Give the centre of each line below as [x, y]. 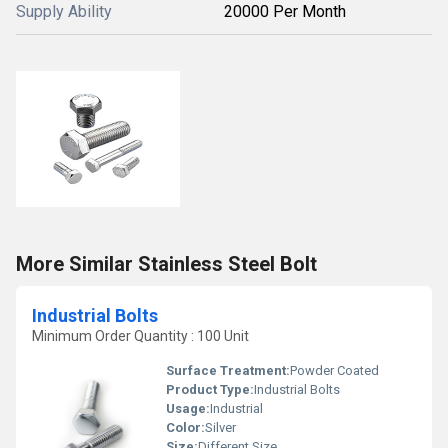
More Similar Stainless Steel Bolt [166, 264]
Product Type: [210, 389]
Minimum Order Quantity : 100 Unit [140, 336]
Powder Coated [334, 370]
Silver [220, 427]
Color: [185, 427]
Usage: [188, 408]
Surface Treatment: [228, 370]
